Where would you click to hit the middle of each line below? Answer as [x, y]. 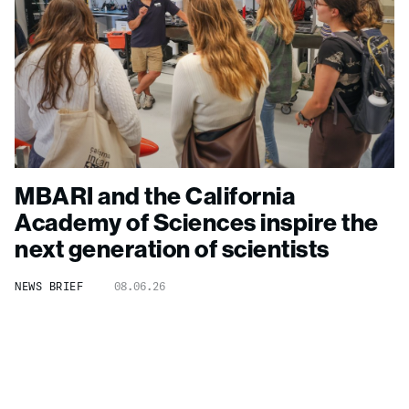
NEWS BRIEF [49, 287]
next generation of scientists [172, 249]
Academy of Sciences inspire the [197, 222]
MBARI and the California [155, 196]
